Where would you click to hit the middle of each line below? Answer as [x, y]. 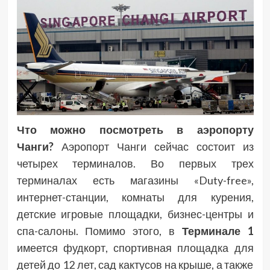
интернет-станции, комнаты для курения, [135, 197]
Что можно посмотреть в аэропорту [135, 130]
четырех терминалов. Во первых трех [135, 164]
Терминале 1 [218, 231]
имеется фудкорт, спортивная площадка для [135, 248]
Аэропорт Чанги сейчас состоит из [153, 147]
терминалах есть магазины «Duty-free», [135, 181]
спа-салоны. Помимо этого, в [99, 231]
